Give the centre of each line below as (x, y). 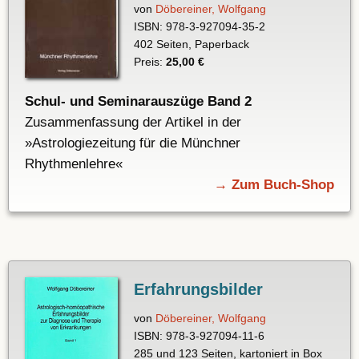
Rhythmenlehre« (74, 164)
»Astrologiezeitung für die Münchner (133, 143)
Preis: (149, 62)
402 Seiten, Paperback (191, 44)
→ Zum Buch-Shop (274, 185)
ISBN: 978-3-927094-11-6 (199, 336)
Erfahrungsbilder (198, 290)
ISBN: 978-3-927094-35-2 (199, 27)
